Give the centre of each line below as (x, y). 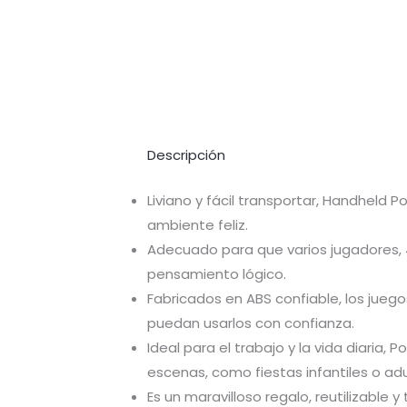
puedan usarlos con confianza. (251, 323)
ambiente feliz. (198, 224)
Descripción (186, 155)
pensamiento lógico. (217, 273)
